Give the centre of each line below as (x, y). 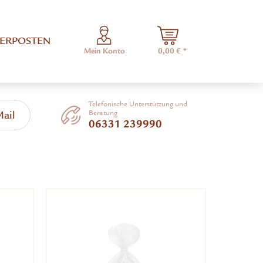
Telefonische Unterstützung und (138, 104)
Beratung (103, 113)
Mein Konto (104, 51)
